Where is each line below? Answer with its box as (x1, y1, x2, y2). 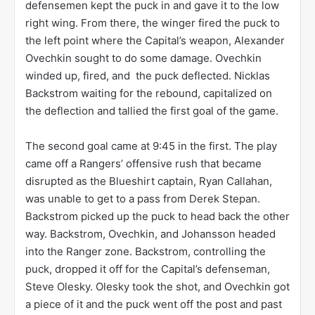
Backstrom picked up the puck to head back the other (25, 210, 290, 224)
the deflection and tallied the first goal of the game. (25, 104, 278, 118)
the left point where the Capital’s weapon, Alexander (25, 34, 285, 48)
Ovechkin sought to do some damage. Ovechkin (25, 51, 262, 65)
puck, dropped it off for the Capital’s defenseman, (25, 262, 270, 276)
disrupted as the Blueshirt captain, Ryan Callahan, (25, 174, 272, 188)
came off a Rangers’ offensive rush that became (25, 157, 262, 171)
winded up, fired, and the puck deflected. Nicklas (25, 69, 270, 83)
